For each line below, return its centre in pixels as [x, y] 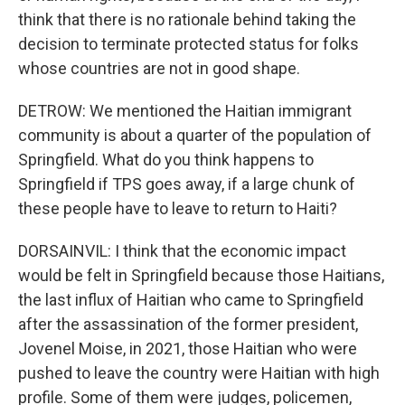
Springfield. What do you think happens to [166, 160]
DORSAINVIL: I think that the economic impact [182, 251]
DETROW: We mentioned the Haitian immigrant [185, 111]
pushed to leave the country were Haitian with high [199, 373]
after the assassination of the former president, [188, 324]
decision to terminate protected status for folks [188, 44]
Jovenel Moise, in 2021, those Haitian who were [188, 348]
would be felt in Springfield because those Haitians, [201, 275]
